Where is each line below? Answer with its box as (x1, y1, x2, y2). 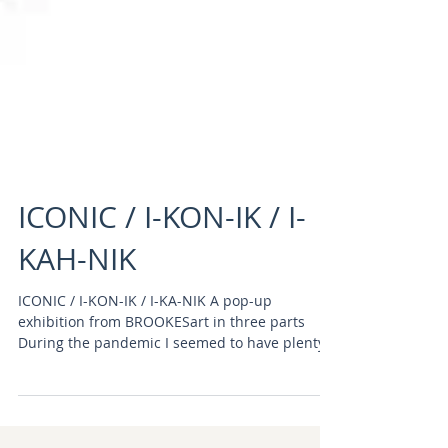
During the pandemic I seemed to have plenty (18, 378, 325, 398)
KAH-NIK (18, 284, 136, 325)
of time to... (18, 399, 94, 419)
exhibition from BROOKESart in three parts (18, 357, 305, 377)
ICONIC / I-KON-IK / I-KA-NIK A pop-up (18, 336, 272, 356)
